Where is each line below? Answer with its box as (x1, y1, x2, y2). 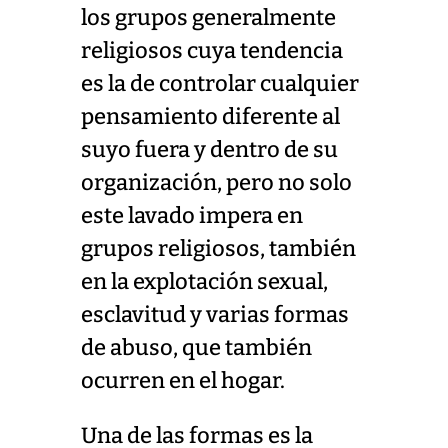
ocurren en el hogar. (80, 367, 285, 394)
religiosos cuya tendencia (80, 37, 343, 64)
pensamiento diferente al (80, 103, 340, 130)
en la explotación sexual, (80, 268, 328, 295)
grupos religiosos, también (80, 235, 356, 262)
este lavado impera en (80, 202, 303, 229)
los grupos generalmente (80, 4, 336, 31)
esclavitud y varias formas (80, 301, 349, 328)
